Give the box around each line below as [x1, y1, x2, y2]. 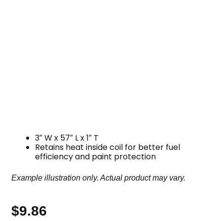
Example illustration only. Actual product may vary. [11, 173, 186, 182]
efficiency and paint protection [35, 150, 156, 162]
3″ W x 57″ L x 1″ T [35, 132, 99, 144]
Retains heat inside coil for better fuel [35, 141, 181, 153]
